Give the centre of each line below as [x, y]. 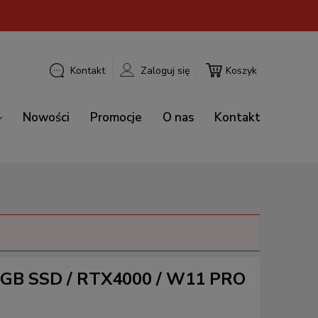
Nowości [46, 117]
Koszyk [241, 71]
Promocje [116, 117]
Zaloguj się [165, 71]
